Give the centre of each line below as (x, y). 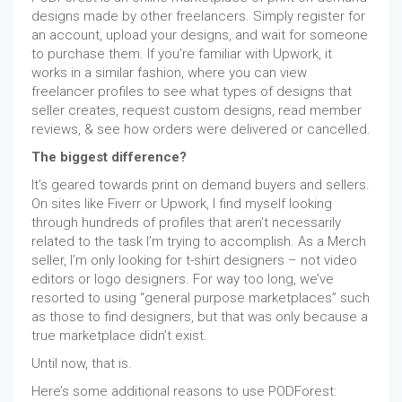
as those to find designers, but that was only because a (200, 316)
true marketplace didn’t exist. (119, 335)
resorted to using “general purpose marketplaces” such (201, 297)
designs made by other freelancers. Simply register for (198, 16)
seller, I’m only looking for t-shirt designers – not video (194, 260)
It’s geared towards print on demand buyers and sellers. (201, 184)
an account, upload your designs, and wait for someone (200, 35)
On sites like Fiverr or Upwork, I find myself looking (182, 203)
